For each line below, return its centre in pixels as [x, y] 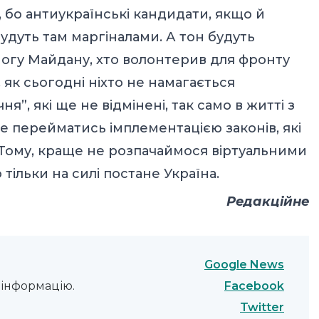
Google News [244, 264]
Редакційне [268, 202]
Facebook [254, 286]
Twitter [262, 308]
